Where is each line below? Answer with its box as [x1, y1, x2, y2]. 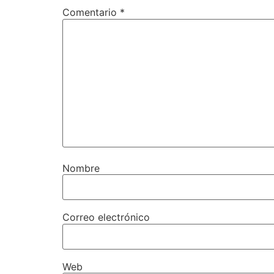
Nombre [62, 161, 100, 174]
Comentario [62, 6, 120, 19]
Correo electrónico [62, 211, 150, 224]
